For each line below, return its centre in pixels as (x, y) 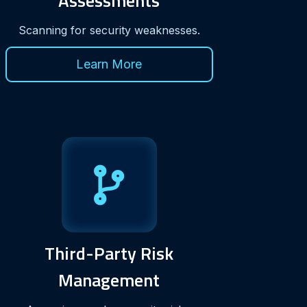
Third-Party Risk (109, 253)
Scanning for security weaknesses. (109, 30)
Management (109, 280)
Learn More (109, 64)
